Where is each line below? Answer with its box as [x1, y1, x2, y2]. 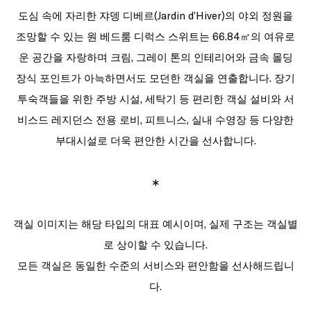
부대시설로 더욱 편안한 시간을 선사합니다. [55, 133, 256, 147]
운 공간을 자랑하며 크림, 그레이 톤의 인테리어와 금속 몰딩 [18, 50, 293, 64]
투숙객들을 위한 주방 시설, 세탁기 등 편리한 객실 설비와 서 [17, 92, 294, 106]
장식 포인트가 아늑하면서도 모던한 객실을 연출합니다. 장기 [16, 71, 295, 85]
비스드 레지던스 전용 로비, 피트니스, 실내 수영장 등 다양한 [17, 112, 294, 126]
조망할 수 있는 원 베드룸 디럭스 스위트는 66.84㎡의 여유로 [16, 29, 295, 43]
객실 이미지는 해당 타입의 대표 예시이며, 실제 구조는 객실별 [13, 217, 298, 230]
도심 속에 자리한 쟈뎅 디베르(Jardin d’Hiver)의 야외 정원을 [18, 8, 293, 22]
